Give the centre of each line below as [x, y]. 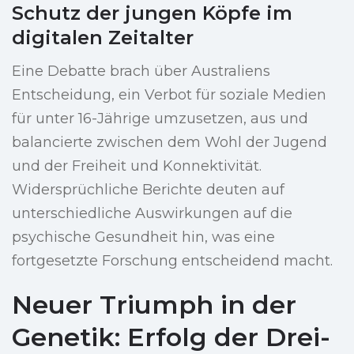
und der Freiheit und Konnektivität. [137, 166]
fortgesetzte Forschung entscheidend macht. [172, 261]
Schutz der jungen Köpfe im [152, 13]
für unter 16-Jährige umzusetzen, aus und [160, 119]
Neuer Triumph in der [154, 305]
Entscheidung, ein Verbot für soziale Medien [169, 95]
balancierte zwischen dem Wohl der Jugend [169, 143]
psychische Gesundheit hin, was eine [143, 237]
